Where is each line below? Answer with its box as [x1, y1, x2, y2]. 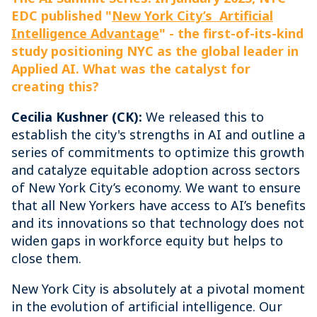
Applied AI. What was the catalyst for [11, 60, 250, 77]
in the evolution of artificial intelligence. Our [11, 298, 282, 315]
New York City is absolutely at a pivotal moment [11, 280, 305, 297]
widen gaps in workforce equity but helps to [11, 232, 283, 249]
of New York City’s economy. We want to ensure [11, 179, 301, 196]
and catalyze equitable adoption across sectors [11, 161, 300, 178]
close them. [11, 250, 81, 267]
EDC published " [11, 7, 112, 24]
